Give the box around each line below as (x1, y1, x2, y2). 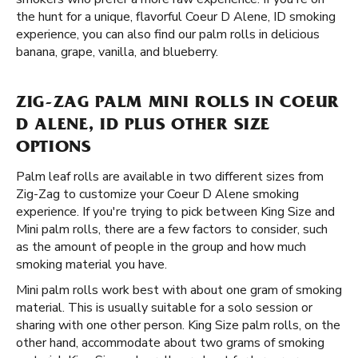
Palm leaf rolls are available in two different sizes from (16, 168, 324, 185)
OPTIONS (16, 140, 91, 157)
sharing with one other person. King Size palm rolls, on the (16, 316, 340, 334)
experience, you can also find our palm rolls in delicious (16, 26, 320, 43)
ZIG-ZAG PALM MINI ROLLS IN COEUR (16, 95, 340, 113)
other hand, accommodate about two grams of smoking (16, 334, 324, 352)
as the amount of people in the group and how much (16, 238, 306, 256)
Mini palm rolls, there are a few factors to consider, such (16, 221, 328, 238)
